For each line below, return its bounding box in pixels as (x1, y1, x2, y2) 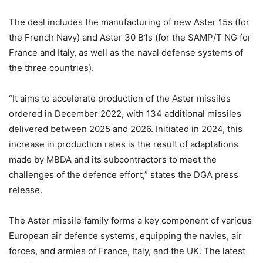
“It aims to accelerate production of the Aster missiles (9, 92, 231, 104)
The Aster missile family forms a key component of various (9, 214, 252, 226)
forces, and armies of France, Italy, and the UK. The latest (9, 245, 245, 257)
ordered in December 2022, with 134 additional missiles (9, 107, 241, 119)
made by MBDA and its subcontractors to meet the (9, 153, 217, 165)
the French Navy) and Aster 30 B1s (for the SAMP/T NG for (9, 31, 251, 43)
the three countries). (9, 62, 94, 73)
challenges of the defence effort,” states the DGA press (9, 168, 238, 180)
